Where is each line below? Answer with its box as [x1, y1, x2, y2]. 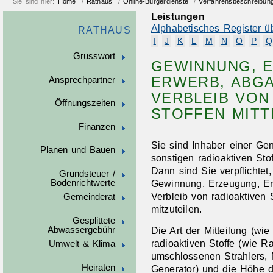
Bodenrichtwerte [50, 177, 115, 188]
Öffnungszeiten [54, 98, 115, 108]
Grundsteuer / [59, 168, 115, 179]
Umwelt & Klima [49, 239, 115, 249]
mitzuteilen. [151, 204, 202, 215]
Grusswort [73, 51, 115, 62]
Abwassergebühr [47, 224, 115, 235]
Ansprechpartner [48, 74, 115, 85]
